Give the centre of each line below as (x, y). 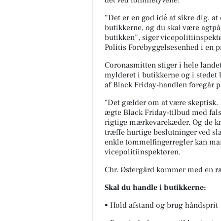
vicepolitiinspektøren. (143, 152)
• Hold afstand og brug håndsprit (162, 205)
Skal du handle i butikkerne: (155, 188)
